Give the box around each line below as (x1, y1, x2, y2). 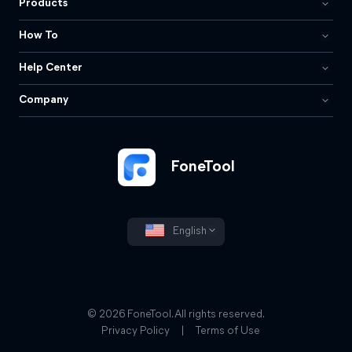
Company (19, 94, 68, 106)
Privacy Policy (101, 325, 170, 338)
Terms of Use (196, 325, 260, 338)
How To (19, 30, 58, 42)
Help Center (19, 62, 82, 74)
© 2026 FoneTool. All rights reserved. (87, 309, 265, 321)
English (170, 225, 207, 238)
